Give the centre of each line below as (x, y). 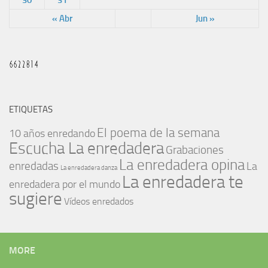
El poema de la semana (158, 133)
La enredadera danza (89, 167)
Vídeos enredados (99, 201)
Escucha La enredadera (86, 148)
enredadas (34, 166)
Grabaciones (195, 150)
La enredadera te (183, 182)
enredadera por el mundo (65, 184)
